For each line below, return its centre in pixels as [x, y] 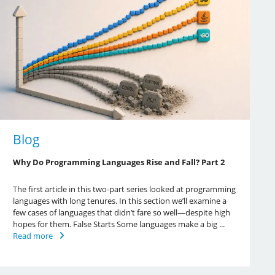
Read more [33, 235]
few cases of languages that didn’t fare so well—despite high [121, 212]
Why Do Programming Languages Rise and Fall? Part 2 [118, 162]
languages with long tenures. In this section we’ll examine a [119, 200]
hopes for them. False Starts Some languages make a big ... [118, 224]
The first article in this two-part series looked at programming [124, 189]
